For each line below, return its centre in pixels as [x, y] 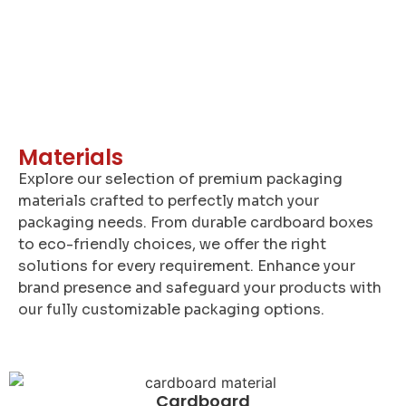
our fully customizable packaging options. [171, 310]
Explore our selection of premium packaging [180, 179]
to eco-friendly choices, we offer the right [172, 245]
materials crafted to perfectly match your [169, 201]
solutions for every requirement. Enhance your [187, 266]
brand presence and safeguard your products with [200, 288]
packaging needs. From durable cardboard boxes [196, 223]
